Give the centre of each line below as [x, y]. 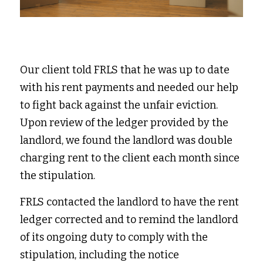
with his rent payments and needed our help [129, 88]
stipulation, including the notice [100, 255]
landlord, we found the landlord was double [126, 141]
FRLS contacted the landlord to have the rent [129, 202]
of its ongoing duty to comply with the [114, 237]
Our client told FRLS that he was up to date [125, 70]
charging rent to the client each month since [130, 158]
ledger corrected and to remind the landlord [129, 220]
